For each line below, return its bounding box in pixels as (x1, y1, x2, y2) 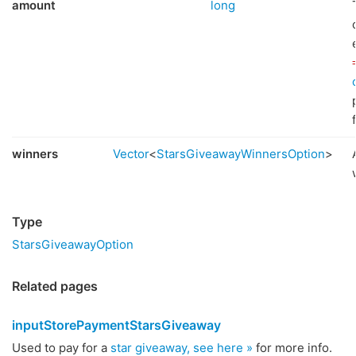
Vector (113, 146, 149, 161)
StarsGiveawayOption (12, 237, 133, 252)
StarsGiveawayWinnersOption (157, 146, 325, 161)
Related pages (12, 278, 98, 294)
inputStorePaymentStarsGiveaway (12, 317, 221, 333)
